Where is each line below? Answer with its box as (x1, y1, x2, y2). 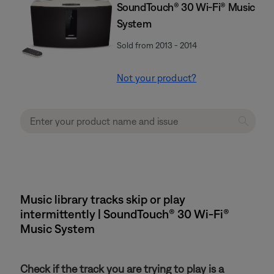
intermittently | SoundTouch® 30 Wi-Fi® (20, 207, 229, 221)
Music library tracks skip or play (20, 192, 185, 206)
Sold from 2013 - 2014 (116, 40, 197, 50)
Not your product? (116, 72, 197, 83)
